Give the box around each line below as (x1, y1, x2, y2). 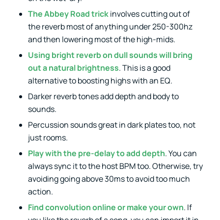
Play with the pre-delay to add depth (27, 147, 165, 159)
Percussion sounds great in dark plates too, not (27, 119, 195, 130)
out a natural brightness (27, 62, 119, 73)
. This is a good (118, 62, 170, 73)
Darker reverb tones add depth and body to (27, 90, 179, 102)
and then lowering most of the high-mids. (27, 33, 175, 45)
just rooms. (27, 132, 68, 143)
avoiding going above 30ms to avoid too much (27, 173, 190, 184)
